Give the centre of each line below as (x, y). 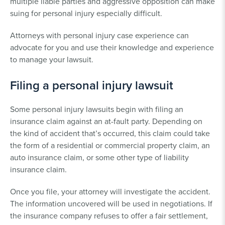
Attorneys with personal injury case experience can (99, 35)
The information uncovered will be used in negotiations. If (111, 203)
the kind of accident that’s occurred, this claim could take (110, 133)
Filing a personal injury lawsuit (92, 85)
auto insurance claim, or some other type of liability (99, 157)
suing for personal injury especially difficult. (86, 13)
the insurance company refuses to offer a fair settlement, (109, 215)
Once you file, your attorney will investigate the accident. (110, 191)
